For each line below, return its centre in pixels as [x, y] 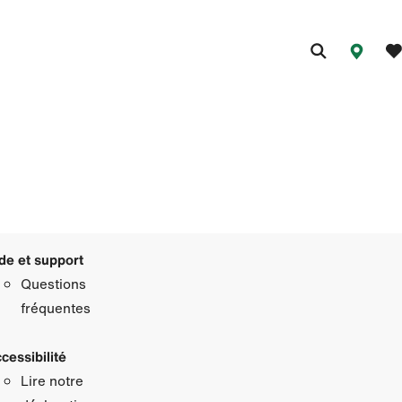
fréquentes [55, 307]
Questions [53, 283]
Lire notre [52, 380]
